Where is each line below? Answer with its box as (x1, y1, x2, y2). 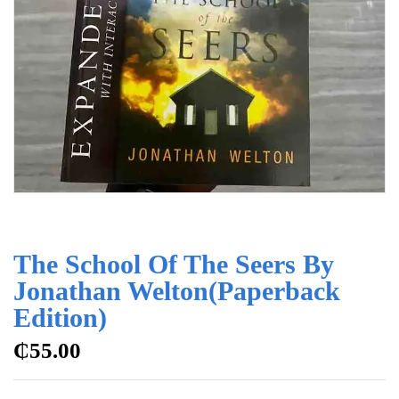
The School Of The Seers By (13, 248, 334, 279)
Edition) (13, 302, 107, 332)
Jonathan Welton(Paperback (13, 275, 340, 305)
